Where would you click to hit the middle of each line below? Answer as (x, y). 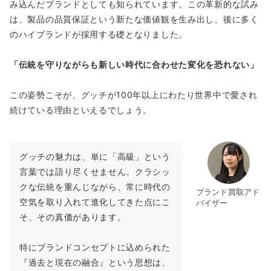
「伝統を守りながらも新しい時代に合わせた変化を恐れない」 (134, 64)
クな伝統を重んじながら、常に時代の (95, 186)
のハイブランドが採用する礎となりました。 (99, 34)
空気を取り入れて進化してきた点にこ (95, 201)
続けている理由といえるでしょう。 (81, 109)
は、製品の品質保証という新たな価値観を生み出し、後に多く (134, 19)
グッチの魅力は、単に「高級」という (95, 156)
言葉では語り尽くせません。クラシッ (95, 171)
